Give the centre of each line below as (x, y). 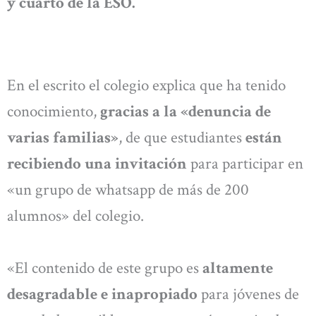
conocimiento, (54, 112)
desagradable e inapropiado (102, 294)
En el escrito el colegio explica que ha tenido (146, 86)
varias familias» (63, 138)
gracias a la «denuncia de (186, 112)
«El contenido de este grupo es (105, 268)
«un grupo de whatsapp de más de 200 (128, 190)
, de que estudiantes (182, 138)
